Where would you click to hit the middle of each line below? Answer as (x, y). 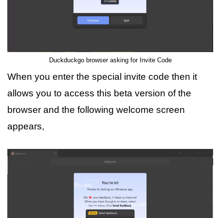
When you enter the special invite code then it (102, 77)
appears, (26, 126)
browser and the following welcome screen (96, 110)
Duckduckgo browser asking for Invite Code (110, 60)
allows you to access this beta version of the (99, 93)
